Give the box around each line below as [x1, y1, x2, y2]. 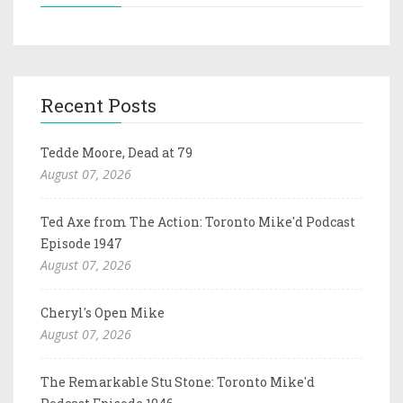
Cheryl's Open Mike [40, 303, 165, 321]
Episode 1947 [40, 234, 122, 252]
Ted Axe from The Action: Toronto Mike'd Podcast [40, 212, 355, 230]
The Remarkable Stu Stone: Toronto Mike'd [40, 372, 315, 390]
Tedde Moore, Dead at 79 [40, 143, 193, 161]
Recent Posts [40, 92, 157, 118]
